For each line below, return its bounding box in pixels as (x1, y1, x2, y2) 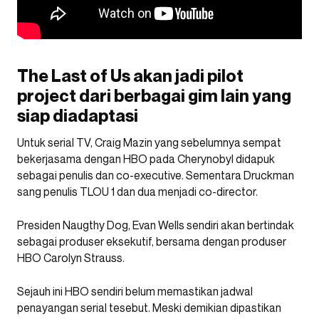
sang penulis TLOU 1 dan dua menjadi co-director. (17, 184, 258, 199)
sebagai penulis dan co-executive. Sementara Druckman (17, 168, 294, 182)
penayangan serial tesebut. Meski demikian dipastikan (17, 300, 281, 315)
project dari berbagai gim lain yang (17, 85, 291, 106)
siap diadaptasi (17, 105, 138, 126)
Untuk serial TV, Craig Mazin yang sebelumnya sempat (17, 135, 281, 150)
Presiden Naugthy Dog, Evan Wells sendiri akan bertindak (17, 218, 294, 232)
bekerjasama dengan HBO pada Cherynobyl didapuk (17, 152, 275, 166)
